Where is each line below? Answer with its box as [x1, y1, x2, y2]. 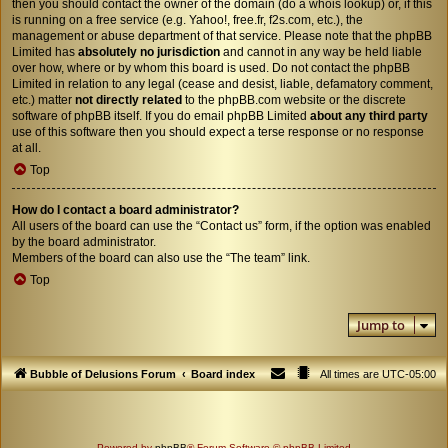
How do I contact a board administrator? [12, 202, 239, 217]
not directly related [75, 92, 182, 107]
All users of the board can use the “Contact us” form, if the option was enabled [12, 218, 431, 233]
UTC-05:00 [382, 367, 436, 380]
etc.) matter [12, 92, 75, 107]
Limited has [12, 44, 78, 59]
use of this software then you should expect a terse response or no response [12, 124, 424, 139]
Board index [191, 367, 255, 380]
